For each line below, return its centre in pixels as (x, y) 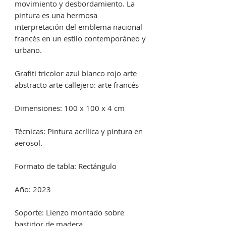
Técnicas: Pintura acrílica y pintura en (79, 131)
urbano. (28, 50)
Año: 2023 (33, 189)
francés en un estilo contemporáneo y (80, 39)
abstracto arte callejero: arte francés (77, 85)
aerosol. (29, 143)
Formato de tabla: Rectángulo (66, 166)
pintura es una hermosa (56, 15)
